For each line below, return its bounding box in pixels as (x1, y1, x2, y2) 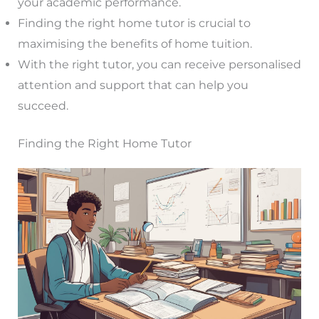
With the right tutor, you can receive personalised (17, 58, 301, 72)
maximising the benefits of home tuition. (17, 37, 252, 51)
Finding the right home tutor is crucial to (17, 16, 251, 31)
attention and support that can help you (17, 78, 249, 93)
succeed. (17, 99, 68, 113)
